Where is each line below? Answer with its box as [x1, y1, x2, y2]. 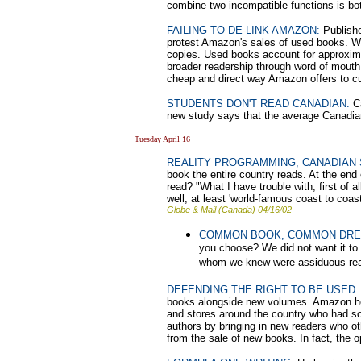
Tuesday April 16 [135, 134, 190, 143]
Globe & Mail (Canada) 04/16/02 [167, 204, 292, 214]
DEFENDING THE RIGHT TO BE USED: [167, 283, 359, 296]
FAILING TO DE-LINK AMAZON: [167, 23, 320, 36]
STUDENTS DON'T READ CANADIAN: [167, 97, 350, 110]
